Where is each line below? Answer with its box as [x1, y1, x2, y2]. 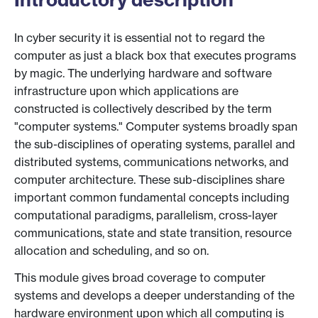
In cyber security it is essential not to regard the [14, 31, 265, 45]
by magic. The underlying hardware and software [14, 66, 272, 81]
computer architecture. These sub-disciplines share [14, 172, 285, 187]
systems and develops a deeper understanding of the [14, 287, 295, 302]
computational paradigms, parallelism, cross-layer [14, 208, 278, 223]
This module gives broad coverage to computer [14, 270, 265, 285]
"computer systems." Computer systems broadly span [14, 119, 297, 134]
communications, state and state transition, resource [14, 226, 292, 241]
